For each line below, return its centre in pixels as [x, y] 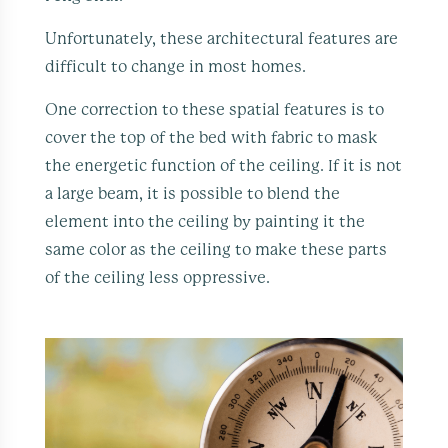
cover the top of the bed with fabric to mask [212, 137]
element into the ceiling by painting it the [205, 221]
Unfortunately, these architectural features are [222, 38]
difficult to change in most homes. [176, 66]
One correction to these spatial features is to [215, 109]
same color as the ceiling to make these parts [216, 249]
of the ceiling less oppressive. [158, 277]
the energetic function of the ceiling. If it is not [224, 165]
